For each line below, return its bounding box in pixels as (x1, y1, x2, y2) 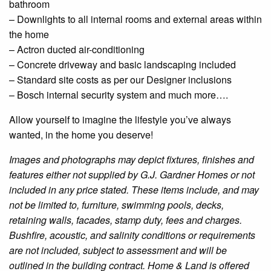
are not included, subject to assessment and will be (9, 243, 227, 258)
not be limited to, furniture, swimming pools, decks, (9, 198, 224, 212)
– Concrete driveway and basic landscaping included (9, 57, 236, 72)
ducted (47, 42, 76, 57)
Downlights (17, 12, 65, 27)
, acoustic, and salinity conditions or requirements (45, 228, 255, 243)
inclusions (186, 73, 232, 87)
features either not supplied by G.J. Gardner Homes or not (9, 168, 255, 182)
